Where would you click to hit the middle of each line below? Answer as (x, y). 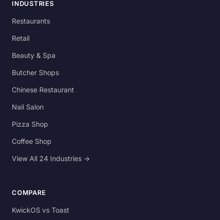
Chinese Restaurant (43, 89)
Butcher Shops (35, 72)
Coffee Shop (32, 141)
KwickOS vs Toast (41, 210)
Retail (21, 38)
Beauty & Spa (34, 55)
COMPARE (29, 192)
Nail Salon (28, 107)
